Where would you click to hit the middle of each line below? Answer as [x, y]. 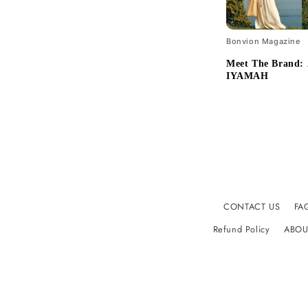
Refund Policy [241, 230]
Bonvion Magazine [263, 42]
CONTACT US [252, 207]
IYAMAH [247, 76]
